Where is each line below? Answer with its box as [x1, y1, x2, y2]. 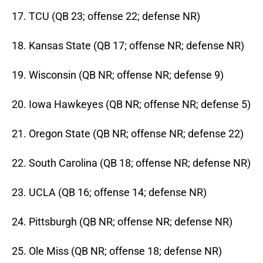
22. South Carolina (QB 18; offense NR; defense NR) [12, 157, 251, 170]
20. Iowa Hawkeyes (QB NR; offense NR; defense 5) [12, 98, 251, 111]
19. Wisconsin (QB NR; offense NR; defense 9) [12, 69, 224, 82]
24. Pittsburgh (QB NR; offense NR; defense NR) [12, 215, 232, 228]
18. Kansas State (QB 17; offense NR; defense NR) [12, 39, 244, 52]
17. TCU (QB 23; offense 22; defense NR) [12, 10, 200, 23]
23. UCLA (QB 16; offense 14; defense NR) [12, 186, 207, 199]
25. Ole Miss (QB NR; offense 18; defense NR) [12, 245, 222, 258]
